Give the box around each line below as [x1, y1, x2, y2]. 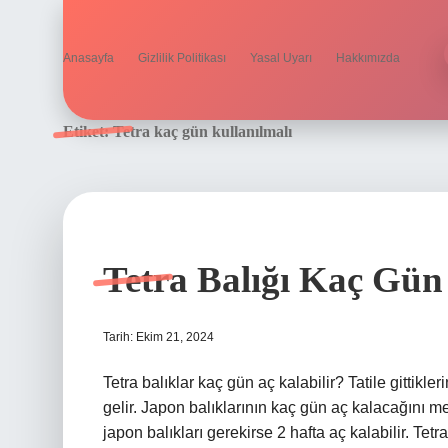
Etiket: [63, 123, 113, 140]
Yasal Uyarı [250, 51, 312, 65]
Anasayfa [63, 51, 114, 65]
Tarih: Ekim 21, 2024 [103, 330, 214, 344]
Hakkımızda [336, 51, 400, 65]
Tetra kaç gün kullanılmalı [113, 123, 292, 140]
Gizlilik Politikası [138, 51, 226, 65]
